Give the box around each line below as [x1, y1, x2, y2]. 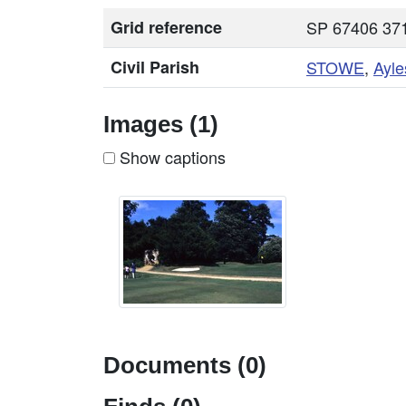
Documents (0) [103, 352, 266, 378]
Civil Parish [111, 55, 199, 79]
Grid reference [111, 15, 222, 39]
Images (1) [103, 111, 218, 137]
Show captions [115, 145, 226, 169]
